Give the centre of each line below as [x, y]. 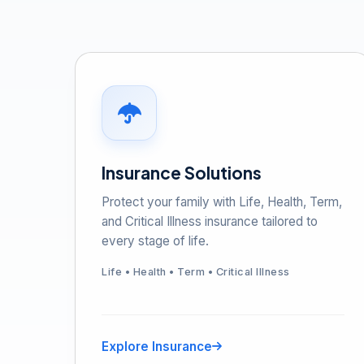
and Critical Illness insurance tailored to [210, 221]
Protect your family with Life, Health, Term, [222, 202]
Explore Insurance [157, 347]
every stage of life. [155, 241]
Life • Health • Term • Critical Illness [196, 272]
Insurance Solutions [182, 173]
